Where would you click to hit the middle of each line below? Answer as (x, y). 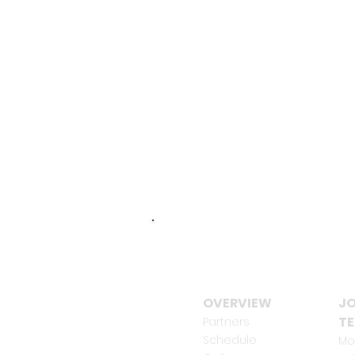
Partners (226, 321)
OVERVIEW (237, 303)
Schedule (230, 340)
